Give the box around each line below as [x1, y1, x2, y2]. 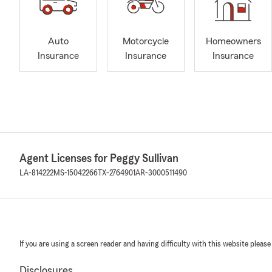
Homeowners [205, 36, 261, 47]
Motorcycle [123, 36, 169, 47]
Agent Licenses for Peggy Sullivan [19, 152, 178, 165]
